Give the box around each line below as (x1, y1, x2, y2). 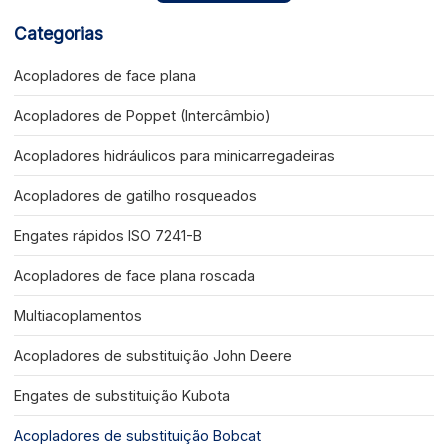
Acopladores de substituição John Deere (14, 346, 293, 364)
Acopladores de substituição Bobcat (14, 426, 262, 444)
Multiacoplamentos (14, 306, 143, 324)
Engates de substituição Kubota (14, 386, 231, 404)
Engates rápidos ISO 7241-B (14, 226, 203, 244)
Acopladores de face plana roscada (14, 266, 256, 284)
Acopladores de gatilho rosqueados (14, 186, 258, 204)
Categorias (14, 22, 104, 44)
